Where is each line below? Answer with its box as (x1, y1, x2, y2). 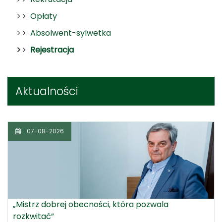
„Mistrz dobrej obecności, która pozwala (13, 198, 168, 210)
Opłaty (30, 10, 57, 22)
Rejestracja (30, 44, 74, 55)
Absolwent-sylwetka (30, 27, 111, 39)
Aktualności (15, 83, 78, 99)
